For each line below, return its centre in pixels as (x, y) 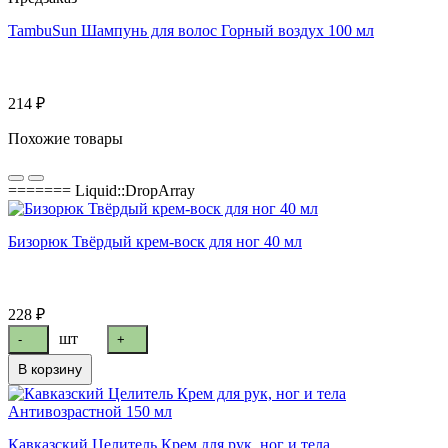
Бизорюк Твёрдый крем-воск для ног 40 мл (155, 242)
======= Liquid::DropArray (101, 191)
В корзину (50, 368)
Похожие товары (65, 139)
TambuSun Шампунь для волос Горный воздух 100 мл (191, 31)
